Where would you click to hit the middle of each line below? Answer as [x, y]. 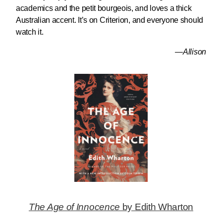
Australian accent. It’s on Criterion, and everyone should [110, 20]
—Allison [191, 52]
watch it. [30, 32]
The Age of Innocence [75, 207]
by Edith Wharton [157, 207]
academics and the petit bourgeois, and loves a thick [104, 8]
